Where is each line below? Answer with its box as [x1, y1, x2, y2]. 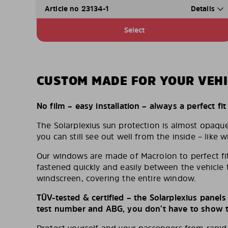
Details [190, 4, 217, 14]
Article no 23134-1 [45, 4, 109, 14]
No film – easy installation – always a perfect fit [37, 100, 226, 112]
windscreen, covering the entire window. [37, 173, 196, 184]
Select [124, 25, 145, 35]
